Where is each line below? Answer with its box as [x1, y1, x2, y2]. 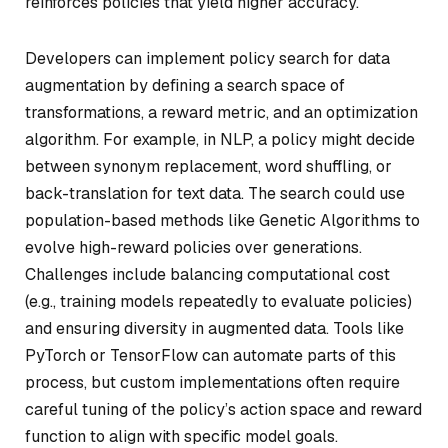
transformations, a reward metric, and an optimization [25, 101, 418, 123]
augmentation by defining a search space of [25, 74, 345, 96]
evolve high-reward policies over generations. [25, 236, 362, 258]
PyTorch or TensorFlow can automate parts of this [25, 344, 396, 366]
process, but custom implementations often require [25, 371, 400, 393]
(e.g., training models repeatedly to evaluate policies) [25, 290, 412, 312]
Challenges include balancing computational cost [25, 263, 390, 285]
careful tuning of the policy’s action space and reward [25, 398, 422, 420]
